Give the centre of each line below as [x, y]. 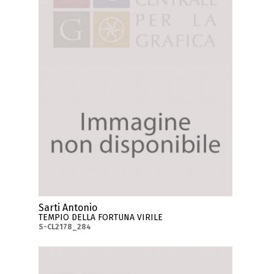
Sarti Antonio [68, 207]
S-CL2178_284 [65, 227]
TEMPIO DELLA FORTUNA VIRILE [101, 217]
